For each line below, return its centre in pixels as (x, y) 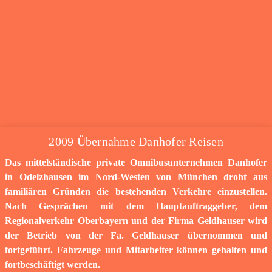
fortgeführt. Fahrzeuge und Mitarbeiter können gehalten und (136, 250)
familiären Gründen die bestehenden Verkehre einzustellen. (136, 192)
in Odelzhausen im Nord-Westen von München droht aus (136, 177)
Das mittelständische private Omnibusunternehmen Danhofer (136, 163)
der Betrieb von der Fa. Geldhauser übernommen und (136, 236)
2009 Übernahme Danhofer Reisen (136, 142)
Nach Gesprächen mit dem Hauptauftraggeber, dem (136, 206)
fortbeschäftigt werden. (54, 265)
